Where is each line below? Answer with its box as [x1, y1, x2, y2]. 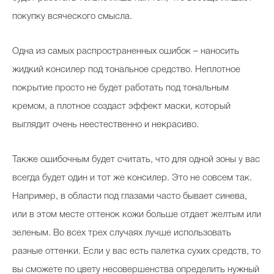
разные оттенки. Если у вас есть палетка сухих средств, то [12, 247, 261, 256]
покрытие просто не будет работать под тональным [12, 84, 229, 92]
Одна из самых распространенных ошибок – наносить [12, 47, 239, 56]
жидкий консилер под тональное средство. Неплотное [12, 65, 240, 74]
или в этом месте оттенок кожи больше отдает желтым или [12, 210, 261, 219]
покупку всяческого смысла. [12, 12, 132, 21]
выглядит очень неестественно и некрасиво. [12, 120, 199, 129]
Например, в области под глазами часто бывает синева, [12, 192, 247, 201]
